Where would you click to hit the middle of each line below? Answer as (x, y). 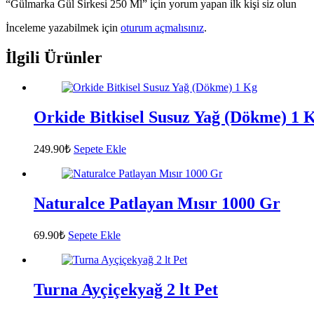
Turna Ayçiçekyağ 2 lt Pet (126, 289)
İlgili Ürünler (54, 58)
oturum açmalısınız (162, 28)
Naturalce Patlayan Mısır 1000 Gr (157, 203)
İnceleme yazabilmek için (63, 28)
